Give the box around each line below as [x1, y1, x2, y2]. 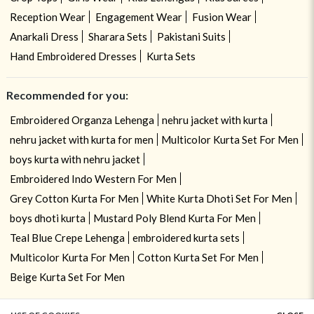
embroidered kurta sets [132, 231, 240, 245]
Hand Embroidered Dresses [9, 50, 137, 63]
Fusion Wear [191, 11, 252, 24]
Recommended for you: [6, 88, 128, 102]
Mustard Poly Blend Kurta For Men [93, 212, 256, 225]
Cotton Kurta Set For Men [137, 251, 259, 264]
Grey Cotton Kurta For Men [9, 192, 139, 205]
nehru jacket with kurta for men [9, 133, 153, 146]
